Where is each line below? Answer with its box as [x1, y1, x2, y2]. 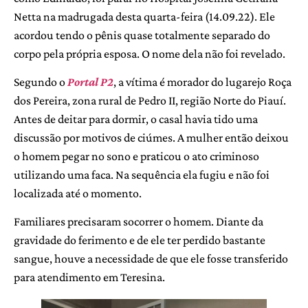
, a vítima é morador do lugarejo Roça [113, 74, 291, 89]
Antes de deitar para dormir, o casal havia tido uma [14, 111, 258, 126]
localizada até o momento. [14, 186, 142, 200]
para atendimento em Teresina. [14, 270, 165, 285]
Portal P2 [67, 74, 113, 89]
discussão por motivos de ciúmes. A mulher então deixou [14, 130, 289, 144]
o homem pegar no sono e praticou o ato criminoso [14, 148, 259, 163]
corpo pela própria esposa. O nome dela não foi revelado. [14, 46, 285, 60]
